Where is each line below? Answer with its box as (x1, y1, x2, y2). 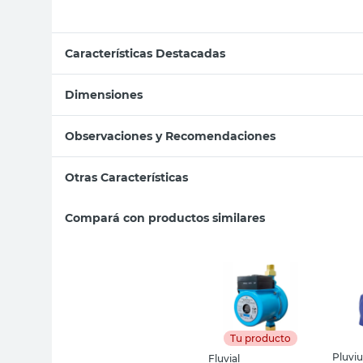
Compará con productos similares (65, 210, 265, 225)
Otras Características (65, 169, 188, 185)
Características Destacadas (65, 45, 225, 61)
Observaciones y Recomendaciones (65, 128, 275, 143)
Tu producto (230, 331, 291, 344)
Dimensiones (65, 87, 143, 102)
